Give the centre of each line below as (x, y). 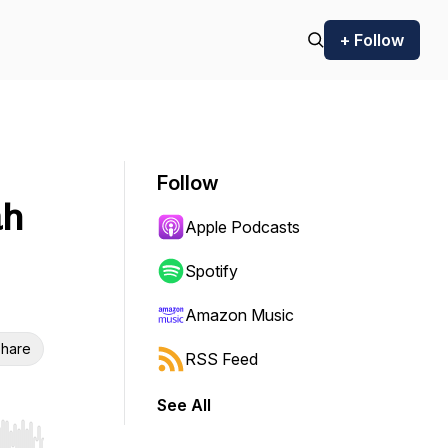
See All (184, 405)
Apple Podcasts (242, 227)
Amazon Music (239, 315)
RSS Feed (221, 359)
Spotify (211, 271)
